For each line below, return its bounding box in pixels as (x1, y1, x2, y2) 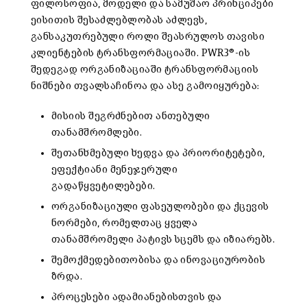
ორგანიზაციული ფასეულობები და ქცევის (51, 201, 269, 212)
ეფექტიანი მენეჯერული (51, 164, 177, 175)
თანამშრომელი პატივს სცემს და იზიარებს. (51, 234, 275, 245)
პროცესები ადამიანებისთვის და (51, 291, 222, 302)
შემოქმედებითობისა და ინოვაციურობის (51, 254, 266, 265)
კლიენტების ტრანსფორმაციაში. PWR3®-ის (31, 47, 251, 58)
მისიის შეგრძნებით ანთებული (51, 110, 210, 121)
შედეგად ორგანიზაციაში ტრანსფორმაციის (31, 64, 259, 75)
